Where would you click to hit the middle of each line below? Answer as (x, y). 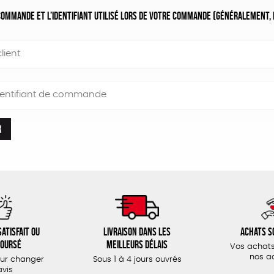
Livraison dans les (137, 231)
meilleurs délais (137, 244)
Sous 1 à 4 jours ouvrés (137, 260)
